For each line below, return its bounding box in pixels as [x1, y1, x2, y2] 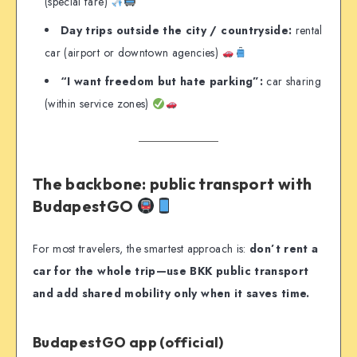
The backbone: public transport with [33, 173, 312, 194]
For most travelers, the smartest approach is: [33, 241, 250, 257]
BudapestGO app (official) [33, 333, 224, 352]
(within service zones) [45, 96, 153, 112]
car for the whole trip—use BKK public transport [33, 263, 309, 280]
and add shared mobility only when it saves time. [33, 285, 310, 302]
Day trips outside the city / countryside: [61, 22, 292, 39]
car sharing [262, 73, 322, 90]
